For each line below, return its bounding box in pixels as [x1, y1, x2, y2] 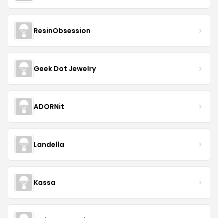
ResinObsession [34, 25, 91, 36]
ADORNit [34, 101, 64, 111]
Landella [34, 139, 64, 149]
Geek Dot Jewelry [34, 63, 96, 73]
